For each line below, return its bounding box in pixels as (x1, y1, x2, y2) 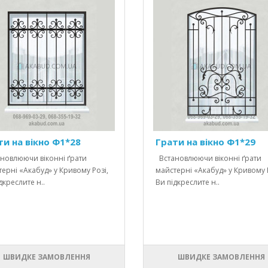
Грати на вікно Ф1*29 (155, 136, 255, 148)
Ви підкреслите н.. (155, 177, 220, 188)
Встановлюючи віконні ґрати (155, 153, 261, 164)
